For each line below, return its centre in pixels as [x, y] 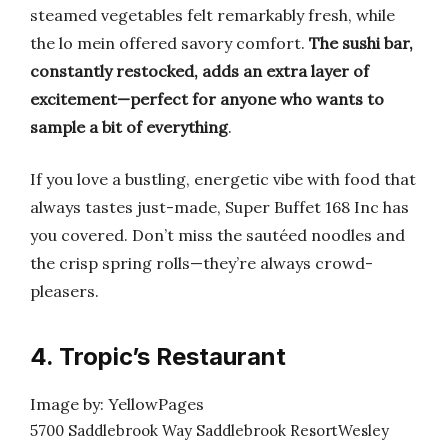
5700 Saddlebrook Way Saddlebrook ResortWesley [209, 430]
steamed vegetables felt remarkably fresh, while [212, 15]
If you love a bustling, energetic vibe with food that [223, 179]
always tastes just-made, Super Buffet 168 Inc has [219, 207]
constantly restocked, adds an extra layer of [199, 71]
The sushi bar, [361, 43]
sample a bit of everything [129, 127]
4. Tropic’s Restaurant [158, 356]
